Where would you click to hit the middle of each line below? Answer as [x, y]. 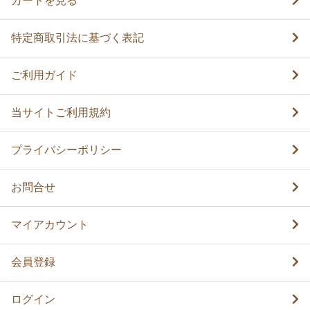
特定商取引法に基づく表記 [77, 37]
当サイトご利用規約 [61, 112]
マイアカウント [50, 224]
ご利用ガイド [44, 75]
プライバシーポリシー [66, 149]
